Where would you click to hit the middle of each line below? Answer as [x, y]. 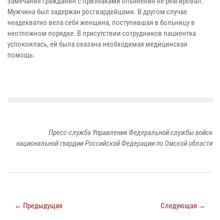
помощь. [21, 55]
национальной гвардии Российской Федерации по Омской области [114, 144]
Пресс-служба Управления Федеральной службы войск [131, 133]
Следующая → [183, 206]
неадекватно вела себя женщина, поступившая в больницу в [101, 23]
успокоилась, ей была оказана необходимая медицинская [97, 44]
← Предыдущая [38, 206]
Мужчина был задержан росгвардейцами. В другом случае [97, 12]
